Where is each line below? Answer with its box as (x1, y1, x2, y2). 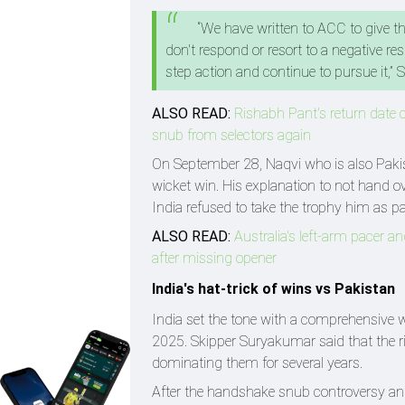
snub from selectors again (152, 127, 311, 145)
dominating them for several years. (152, 354, 363, 372)
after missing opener (152, 250, 277, 268)
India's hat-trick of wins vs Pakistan (152, 280, 395, 298)
